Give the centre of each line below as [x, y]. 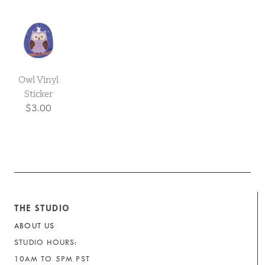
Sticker [38, 94]
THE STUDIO [42, 209]
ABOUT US [35, 226]
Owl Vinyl [38, 80]
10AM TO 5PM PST [52, 259]
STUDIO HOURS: [46, 243]
